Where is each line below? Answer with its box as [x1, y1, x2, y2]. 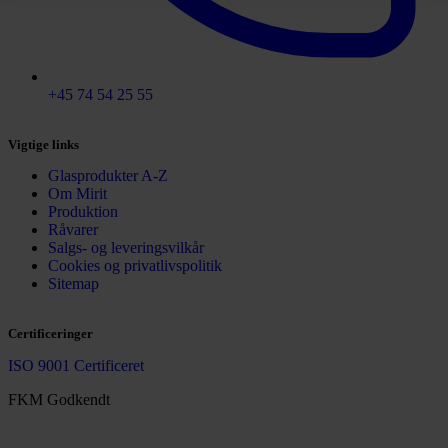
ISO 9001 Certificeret [8, 357, 144, 374]
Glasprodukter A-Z [48, 167, 168, 184]
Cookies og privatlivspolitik [48, 257, 222, 274]
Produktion [48, 203, 118, 220]
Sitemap [48, 275, 99, 292]
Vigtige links [8, 137, 79, 152]
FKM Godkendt [8, 391, 110, 408]
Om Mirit [48, 185, 107, 202]
